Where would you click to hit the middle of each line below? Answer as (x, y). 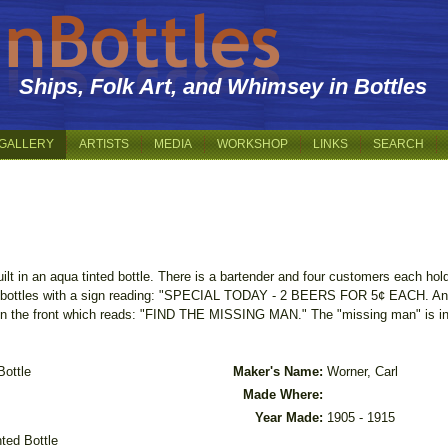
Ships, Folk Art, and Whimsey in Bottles (223, 86)
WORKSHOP (252, 144)
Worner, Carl (362, 371)
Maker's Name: (278, 371)
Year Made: (289, 417)
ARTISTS (104, 144)
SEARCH (398, 144)
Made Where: (283, 394)
